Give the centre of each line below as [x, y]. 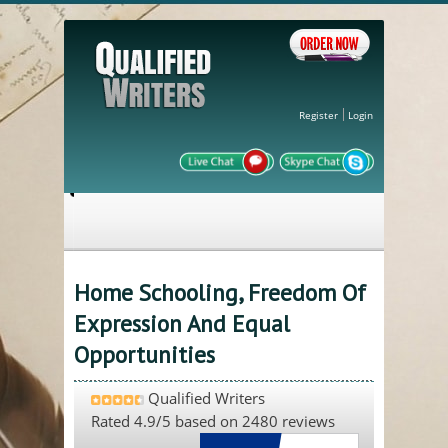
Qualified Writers [205, 398]
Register [318, 115]
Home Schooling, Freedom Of [220, 293]
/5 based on [199, 421]
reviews [306, 421]
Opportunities [144, 355]
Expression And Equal [182, 324]
